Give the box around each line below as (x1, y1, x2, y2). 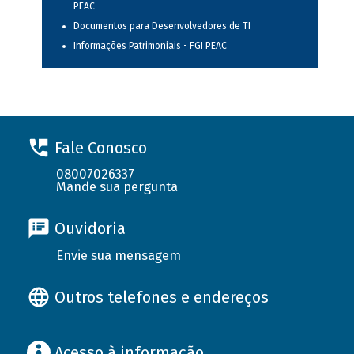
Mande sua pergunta (56, 179, 179, 194)
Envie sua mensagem (56, 247, 182, 263)
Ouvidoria (54, 219, 126, 239)
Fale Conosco (54, 137, 147, 157)
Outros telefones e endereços (54, 287, 269, 307)
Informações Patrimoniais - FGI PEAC (73, 40, 227, 52)
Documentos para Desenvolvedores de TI (73, 21, 250, 32)
